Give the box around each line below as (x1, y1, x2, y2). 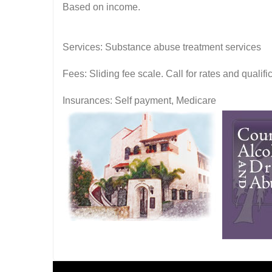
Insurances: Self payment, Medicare (63, 95, 216, 106)
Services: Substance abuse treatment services (63, 42, 261, 52)
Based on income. (63, 2, 140, 12)
